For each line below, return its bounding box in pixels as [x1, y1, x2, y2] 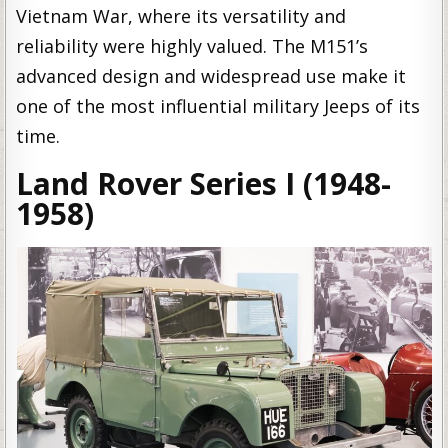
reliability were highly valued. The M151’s [16, 34, 369, 58]
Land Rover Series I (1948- [16, 163, 392, 204]
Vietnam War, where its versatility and [16, 4, 347, 28]
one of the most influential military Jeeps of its [16, 94, 421, 118]
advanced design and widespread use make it [16, 64, 407, 88]
